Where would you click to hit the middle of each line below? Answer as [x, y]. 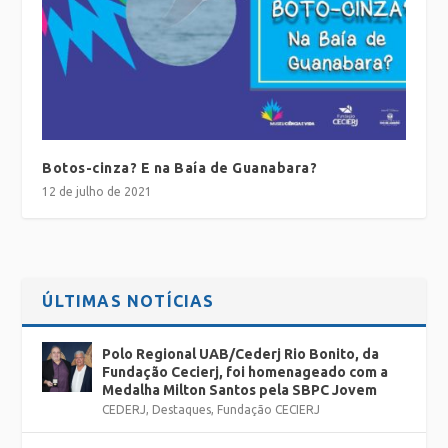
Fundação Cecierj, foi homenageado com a [245, 372]
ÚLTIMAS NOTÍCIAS [128, 301]
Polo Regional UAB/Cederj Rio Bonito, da [241, 354]
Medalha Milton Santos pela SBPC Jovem [240, 390]
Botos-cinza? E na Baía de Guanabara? [180, 168]
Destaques [182, 410]
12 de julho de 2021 [97, 192]
